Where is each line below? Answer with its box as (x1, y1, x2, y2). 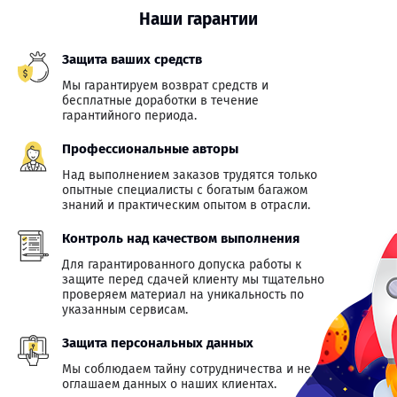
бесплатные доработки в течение (62, 93, 259, 108)
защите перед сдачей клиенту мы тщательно (62, 272, 324, 287)
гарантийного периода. (62, 108, 197, 123)
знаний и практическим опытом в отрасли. (62, 198, 310, 213)
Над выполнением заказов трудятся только (62, 167, 317, 183)
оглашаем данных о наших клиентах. (62, 377, 276, 392)
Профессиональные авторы (62, 141, 238, 157)
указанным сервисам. (62, 302, 188, 317)
